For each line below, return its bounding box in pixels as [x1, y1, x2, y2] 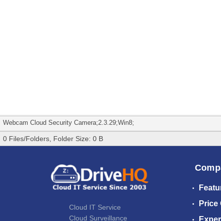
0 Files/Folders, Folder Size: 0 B [3, 135, 103, 143]
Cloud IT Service [69, 203, 121, 211]
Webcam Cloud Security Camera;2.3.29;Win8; [3, 119, 134, 127]
